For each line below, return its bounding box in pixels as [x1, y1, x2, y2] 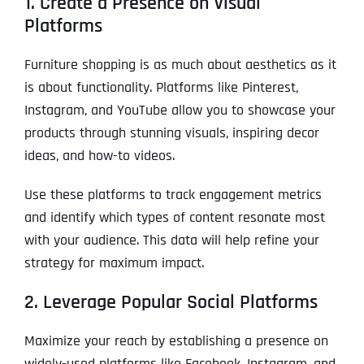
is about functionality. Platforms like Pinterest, [24, 78, 298, 97]
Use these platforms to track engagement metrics [24, 185, 322, 205]
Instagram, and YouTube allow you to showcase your [24, 101, 336, 120]
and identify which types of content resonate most [24, 208, 325, 227]
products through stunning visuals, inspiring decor [24, 123, 319, 143]
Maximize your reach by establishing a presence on [24, 331, 328, 351]
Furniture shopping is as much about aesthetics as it [24, 55, 336, 75]
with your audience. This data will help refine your [24, 231, 319, 250]
